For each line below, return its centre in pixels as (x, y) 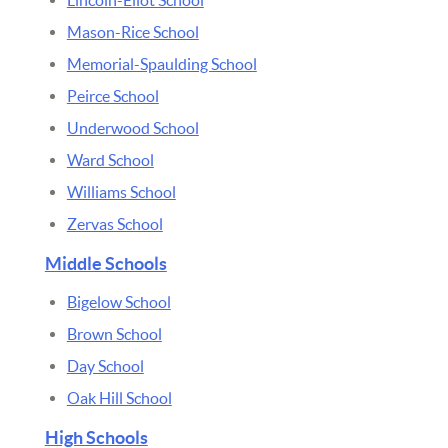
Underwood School (132, 127)
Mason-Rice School (132, 31)
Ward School (110, 159)
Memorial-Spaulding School (161, 63)
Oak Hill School (119, 397)
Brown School (114, 333)
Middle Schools (105, 263)
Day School (105, 365)
